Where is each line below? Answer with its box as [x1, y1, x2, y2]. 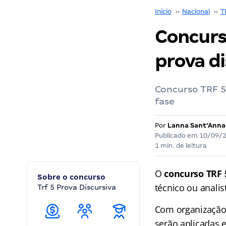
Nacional [182, 8, 210, 15]
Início [154, 8, 172, 15]
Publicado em [154, 132, 199, 139]
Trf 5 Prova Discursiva [37, 183, 116, 191]
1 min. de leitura [154, 142, 207, 149]
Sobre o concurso [37, 173, 105, 181]
